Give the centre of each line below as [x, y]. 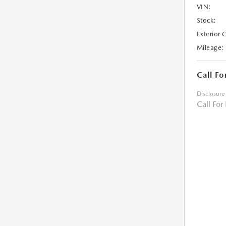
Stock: [206, 21]
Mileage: [210, 48]
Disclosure [210, 94]
